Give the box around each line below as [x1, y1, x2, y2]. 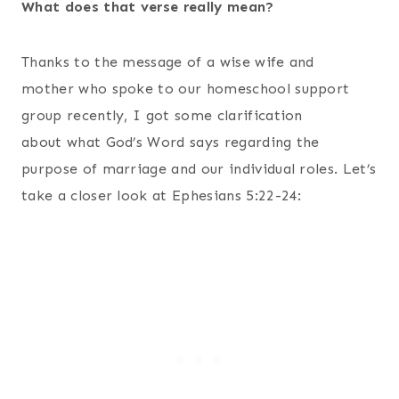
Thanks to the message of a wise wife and [21, 53, 314, 70]
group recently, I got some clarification [21, 106, 303, 124]
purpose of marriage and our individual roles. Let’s [21, 159, 377, 177]
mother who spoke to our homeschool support [21, 79, 350, 97]
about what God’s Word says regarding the [21, 133, 320, 151]
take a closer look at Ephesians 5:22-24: [21, 186, 302, 204]
